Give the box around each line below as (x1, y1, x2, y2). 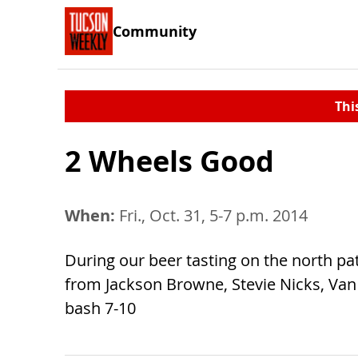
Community (113, 21, 197, 41)
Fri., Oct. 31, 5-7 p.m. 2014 (115, 205, 308, 226)
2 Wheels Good (65, 141, 274, 181)
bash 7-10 (65, 297, 136, 319)
